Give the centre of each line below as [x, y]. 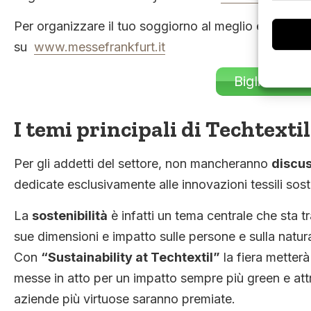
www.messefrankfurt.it [100, 47]
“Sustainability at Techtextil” [131, 257]
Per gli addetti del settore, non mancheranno [143, 164]
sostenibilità [70, 215]
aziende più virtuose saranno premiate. [125, 299]
